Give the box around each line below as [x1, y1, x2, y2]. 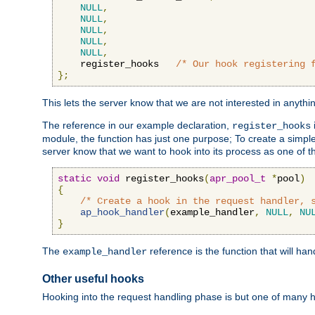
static [58, 173, 91, 185]
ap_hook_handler [80, 207, 165, 219]
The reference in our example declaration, [42, 120, 232, 131]
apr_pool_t [210, 173, 266, 185]
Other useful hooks [42, 273, 144, 285]
